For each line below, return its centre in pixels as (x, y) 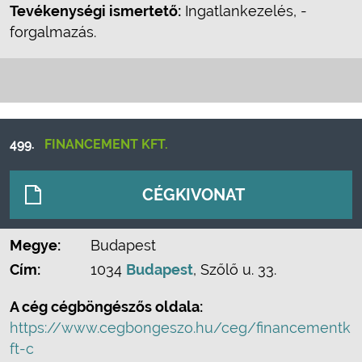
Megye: (35, 245)
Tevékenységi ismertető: (95, 11)
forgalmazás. (53, 32)
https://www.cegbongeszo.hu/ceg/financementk (180, 328)
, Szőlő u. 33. (235, 269)
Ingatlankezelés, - (244, 11)
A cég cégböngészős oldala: (106, 307)
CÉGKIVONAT (194, 195)
